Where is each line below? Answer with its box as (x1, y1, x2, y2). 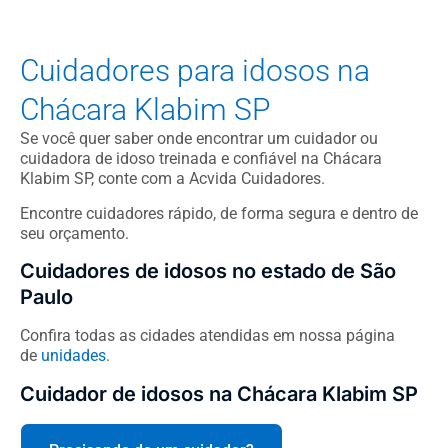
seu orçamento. (20, 223, 129, 243)
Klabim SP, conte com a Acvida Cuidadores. (20, 169, 325, 189)
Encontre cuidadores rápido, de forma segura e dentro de (20, 203, 418, 223)
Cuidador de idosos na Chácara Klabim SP (20, 381, 418, 406)
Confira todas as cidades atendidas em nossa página (20, 326, 395, 346)
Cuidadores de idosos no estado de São (20, 259, 396, 284)
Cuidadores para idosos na (20, 53, 370, 89)
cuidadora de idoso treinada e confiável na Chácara (20, 149, 382, 169)
